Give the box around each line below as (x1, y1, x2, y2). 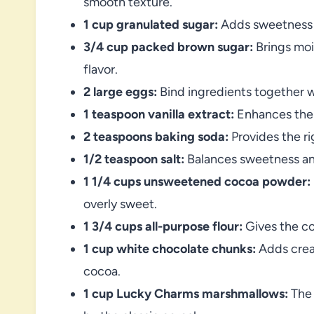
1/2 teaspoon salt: (83, 151, 184, 167)
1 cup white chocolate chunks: (83, 240, 256, 257)
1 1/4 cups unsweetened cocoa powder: (83, 173, 310, 189)
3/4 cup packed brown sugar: (83, 39, 253, 55)
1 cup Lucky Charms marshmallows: (83, 285, 288, 301)
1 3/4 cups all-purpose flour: (83, 218, 243, 234)
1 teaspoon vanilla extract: (83, 106, 234, 122)
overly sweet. (83, 196, 157, 212)
